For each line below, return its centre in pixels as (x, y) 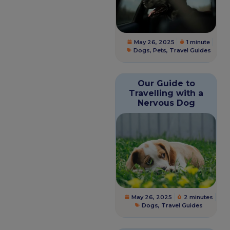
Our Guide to (166, 84)
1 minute (198, 42)
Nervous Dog (166, 103)
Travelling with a (166, 93)
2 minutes (198, 197)
